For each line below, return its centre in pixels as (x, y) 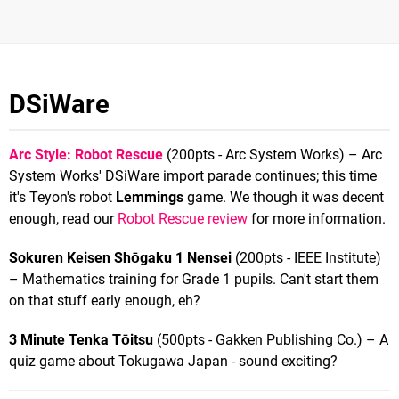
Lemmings (150, 197)
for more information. (317, 218)
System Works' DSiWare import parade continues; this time (193, 175)
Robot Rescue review (183, 218)
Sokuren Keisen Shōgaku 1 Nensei (120, 257)
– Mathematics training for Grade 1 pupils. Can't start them (194, 279)
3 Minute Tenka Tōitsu (81, 339)
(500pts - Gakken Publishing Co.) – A (271, 339)
